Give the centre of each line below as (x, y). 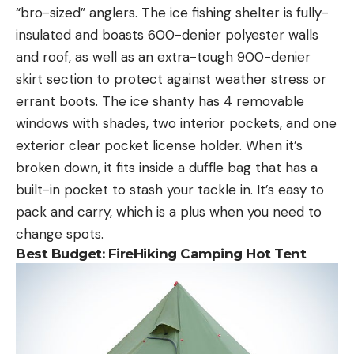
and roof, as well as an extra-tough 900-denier (163, 56)
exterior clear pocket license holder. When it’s (159, 145)
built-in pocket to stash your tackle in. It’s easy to (170, 189)
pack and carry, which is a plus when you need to (169, 211)
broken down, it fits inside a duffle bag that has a (167, 167)
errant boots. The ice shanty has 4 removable (160, 101)
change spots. (60, 233)
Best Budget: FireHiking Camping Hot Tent (161, 253)
